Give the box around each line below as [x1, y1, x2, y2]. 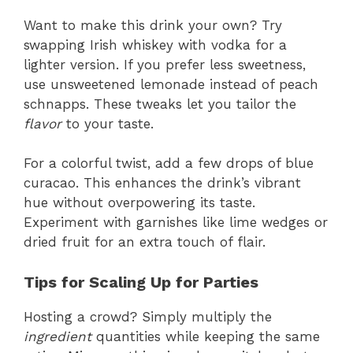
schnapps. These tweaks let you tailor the [24, 95, 296, 112]
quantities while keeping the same [91, 328, 320, 344]
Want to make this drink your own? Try [24, 17, 282, 33]
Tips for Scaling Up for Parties [24, 272, 258, 292]
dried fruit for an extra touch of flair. [24, 234, 266, 251]
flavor [24, 115, 61, 132]
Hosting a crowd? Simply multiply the [24, 308, 272, 325]
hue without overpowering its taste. [24, 195, 255, 211]
